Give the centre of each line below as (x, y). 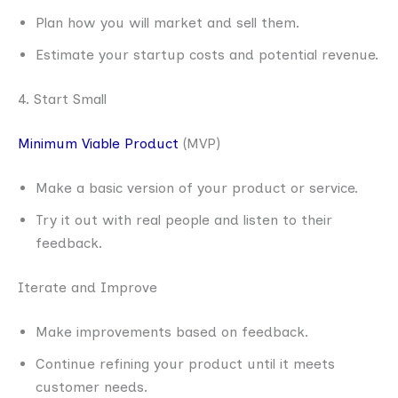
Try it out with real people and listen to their (184, 219)
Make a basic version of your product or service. (197, 187)
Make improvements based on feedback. (172, 331)
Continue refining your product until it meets (185, 363)
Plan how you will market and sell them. (167, 22)
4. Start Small (62, 99)
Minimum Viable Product (98, 143)
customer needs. (92, 386)
